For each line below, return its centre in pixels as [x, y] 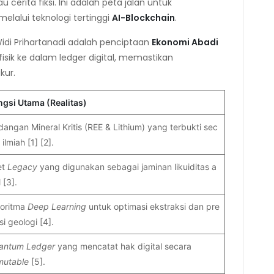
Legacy [24, 166]
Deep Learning [58, 206]
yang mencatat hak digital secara [124, 246]
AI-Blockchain [143, 17]
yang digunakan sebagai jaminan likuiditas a [128, 166]
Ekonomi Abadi [185, 42]
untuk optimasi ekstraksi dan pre [154, 206]
